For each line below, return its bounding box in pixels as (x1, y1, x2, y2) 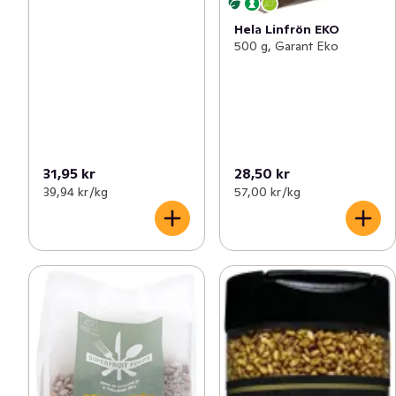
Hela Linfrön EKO (234, 21, 339, 38)
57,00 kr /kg (234, 184, 301, 201)
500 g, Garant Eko (234, 38, 339, 55)
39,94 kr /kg (43, 184, 108, 201)
